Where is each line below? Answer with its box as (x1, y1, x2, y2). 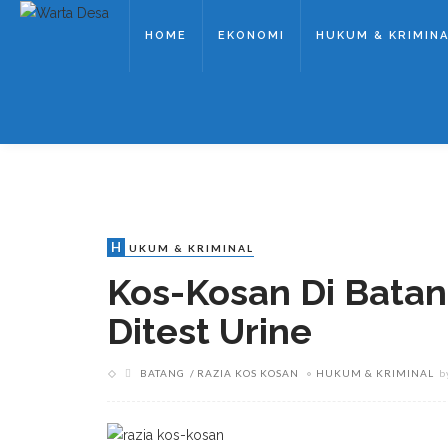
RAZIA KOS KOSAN (197, 367, 299, 379)
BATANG (140, 367, 185, 379)
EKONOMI (218, 29, 285, 42)
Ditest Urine (107, 310, 312, 352)
